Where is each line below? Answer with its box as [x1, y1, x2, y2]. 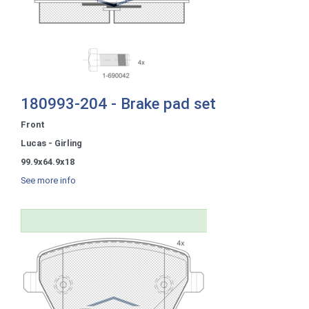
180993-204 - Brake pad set [21, 94, 216, 112]
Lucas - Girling [21, 137, 82, 148]
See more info [21, 175, 76, 186]
